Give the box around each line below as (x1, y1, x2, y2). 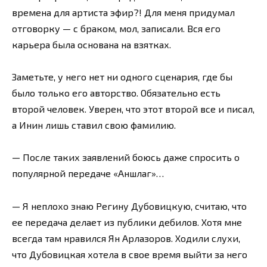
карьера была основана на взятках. (12, 38, 171, 50)
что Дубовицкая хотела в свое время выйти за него (12, 248, 247, 260)
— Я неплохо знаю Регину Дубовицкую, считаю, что (12, 200, 247, 212)
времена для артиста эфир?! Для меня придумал (12, 6, 235, 18)
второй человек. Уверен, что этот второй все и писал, (12, 103, 254, 115)
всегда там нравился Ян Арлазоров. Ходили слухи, (12, 232, 240, 244)
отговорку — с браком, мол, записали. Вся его (12, 22, 221, 34)
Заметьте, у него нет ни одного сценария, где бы (12, 71, 232, 83)
